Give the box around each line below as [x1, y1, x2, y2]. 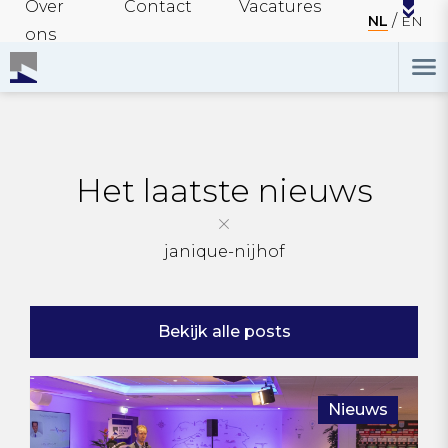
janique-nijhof [163, 242, 285, 261]
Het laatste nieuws [75, 171, 373, 210]
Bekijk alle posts [157, 322, 291, 341]
